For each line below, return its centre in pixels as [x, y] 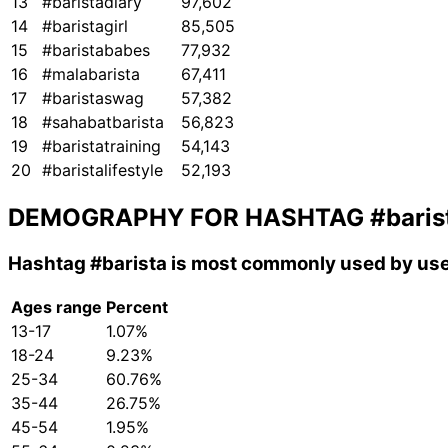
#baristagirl [85, 26]
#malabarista [91, 74]
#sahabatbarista [103, 122]
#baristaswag [93, 98]
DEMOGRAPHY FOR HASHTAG [189, 218]
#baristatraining [101, 146]
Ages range [56, 306]
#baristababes [96, 50]
